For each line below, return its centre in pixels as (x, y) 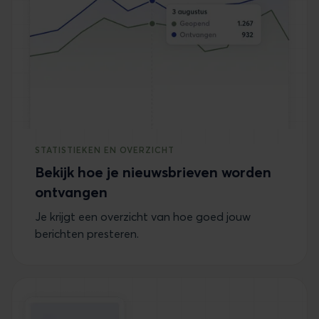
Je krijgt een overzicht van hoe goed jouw (143, 217)
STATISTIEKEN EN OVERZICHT (105, 150)
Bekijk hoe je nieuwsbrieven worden (153, 172)
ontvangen (71, 192)
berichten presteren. (87, 234)
